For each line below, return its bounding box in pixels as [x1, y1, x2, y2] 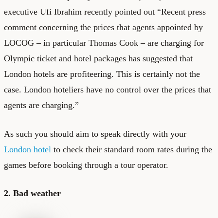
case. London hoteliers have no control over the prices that [4, 84, 211, 94]
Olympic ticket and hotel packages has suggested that [4, 53, 193, 63]
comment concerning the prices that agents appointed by [4, 22, 203, 32]
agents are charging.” [4, 100, 79, 110]
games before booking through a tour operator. [4, 160, 168, 170]
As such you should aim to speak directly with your [4, 128, 186, 139]
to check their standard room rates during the [51, 144, 212, 154]
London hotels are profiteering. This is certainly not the [4, 69, 200, 79]
